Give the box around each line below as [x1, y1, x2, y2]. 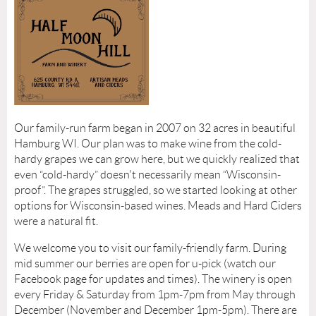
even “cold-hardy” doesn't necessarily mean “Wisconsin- [14, 168, 281, 181]
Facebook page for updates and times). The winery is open [14, 272, 292, 285]
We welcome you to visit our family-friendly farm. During [14, 241, 286, 254]
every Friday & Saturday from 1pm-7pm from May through [14, 288, 296, 300]
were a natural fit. [14, 214, 100, 227]
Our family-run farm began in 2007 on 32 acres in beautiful [14, 121, 296, 134]
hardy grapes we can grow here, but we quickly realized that [14, 152, 300, 165]
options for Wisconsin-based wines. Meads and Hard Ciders [14, 199, 302, 212]
